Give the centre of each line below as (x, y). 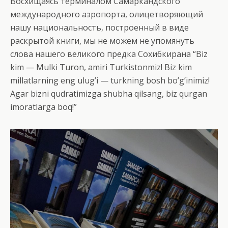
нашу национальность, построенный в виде (99, 27)
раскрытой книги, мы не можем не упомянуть (102, 40)
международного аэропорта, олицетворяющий (107, 14)
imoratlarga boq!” (44, 107)
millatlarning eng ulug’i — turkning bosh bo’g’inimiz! (110, 80)
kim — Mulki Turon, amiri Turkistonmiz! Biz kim (101, 67)
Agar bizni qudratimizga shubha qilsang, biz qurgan (109, 93)
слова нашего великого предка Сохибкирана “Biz (109, 54)
